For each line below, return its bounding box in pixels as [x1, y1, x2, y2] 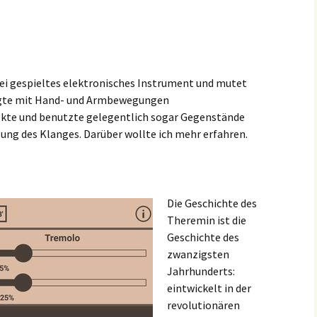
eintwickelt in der [167, 281, 251, 295]
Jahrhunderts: [167, 264, 235, 278]
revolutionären [167, 298, 240, 312]
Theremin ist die [167, 213, 246, 227]
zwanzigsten [167, 247, 229, 261]
